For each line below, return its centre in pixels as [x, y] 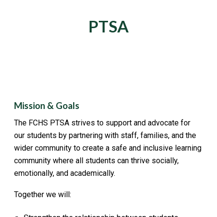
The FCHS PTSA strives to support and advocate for [102, 123]
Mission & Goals [47, 105]
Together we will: [43, 194]
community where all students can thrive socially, [97, 160]
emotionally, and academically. [65, 173]
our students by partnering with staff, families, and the [105, 135]
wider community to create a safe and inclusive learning [108, 148]
